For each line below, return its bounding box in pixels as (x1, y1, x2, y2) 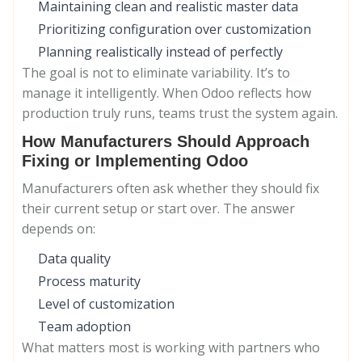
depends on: (22, 220, 95, 238)
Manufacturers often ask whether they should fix (22, 179, 319, 197)
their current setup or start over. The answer (22, 200, 295, 217)
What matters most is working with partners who (22, 339, 320, 356)
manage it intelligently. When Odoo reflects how (22, 84, 311, 102)
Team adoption (38, 318, 131, 335)
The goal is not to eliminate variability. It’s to (22, 64, 290, 82)
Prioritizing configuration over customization (38, 20, 311, 38)
